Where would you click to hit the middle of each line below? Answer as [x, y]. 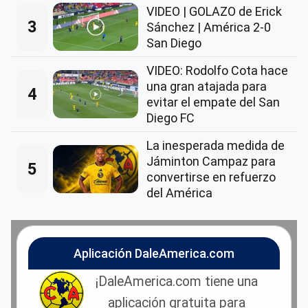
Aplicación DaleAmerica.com [154, 254]
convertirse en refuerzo [211, 177]
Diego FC [170, 118]
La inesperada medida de [216, 146]
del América [179, 193]
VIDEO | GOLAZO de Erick [214, 11]
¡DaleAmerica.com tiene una [176, 282]
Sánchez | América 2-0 [209, 27]
